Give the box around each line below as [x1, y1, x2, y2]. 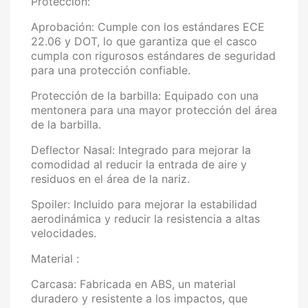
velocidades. [31, 226, 96, 240]
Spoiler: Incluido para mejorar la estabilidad [31, 197, 257, 211]
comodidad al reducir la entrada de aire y [31, 157, 247, 171]
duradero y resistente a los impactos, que [31, 291, 247, 305]
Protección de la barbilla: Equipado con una [31, 89, 258, 102]
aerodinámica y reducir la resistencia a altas [31, 212, 260, 225]
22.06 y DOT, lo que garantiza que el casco [31, 34, 257, 48]
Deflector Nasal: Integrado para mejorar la [31, 143, 251, 157]
